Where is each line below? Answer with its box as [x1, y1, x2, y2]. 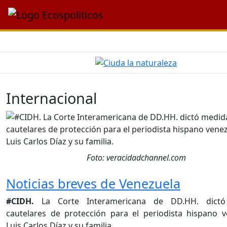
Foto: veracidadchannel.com [86, 152, 186, 164]
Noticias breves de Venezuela [6, 175, 180, 193]
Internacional [6, 88, 97, 108]
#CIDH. [6, 196, 34, 207]
